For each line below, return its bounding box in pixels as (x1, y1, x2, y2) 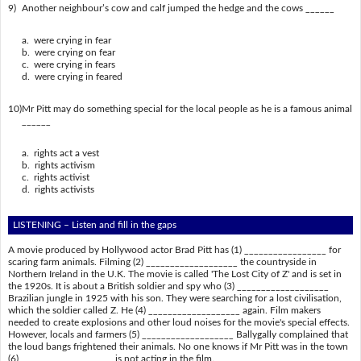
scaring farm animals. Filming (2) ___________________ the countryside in (7, 257, 317, 268)
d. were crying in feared (21, 71, 122, 81)
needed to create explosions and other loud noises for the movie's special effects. (7, 317, 350, 328)
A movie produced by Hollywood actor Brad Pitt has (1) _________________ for (7, 245, 341, 255)
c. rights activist (21, 172, 89, 182)
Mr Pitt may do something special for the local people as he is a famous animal (21, 103, 352, 114)
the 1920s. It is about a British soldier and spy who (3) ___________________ (7, 281, 329, 292)
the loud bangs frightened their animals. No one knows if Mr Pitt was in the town (7, 342, 348, 352)
